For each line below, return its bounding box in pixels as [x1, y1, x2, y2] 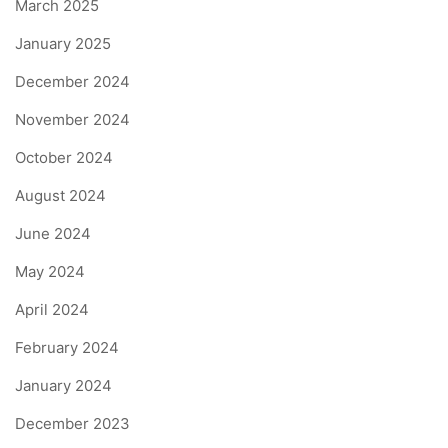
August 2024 [15, 186, 106, 206]
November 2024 [15, 110, 130, 130]
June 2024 [15, 224, 91, 244]
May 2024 [15, 262, 85, 282]
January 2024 [15, 376, 112, 396]
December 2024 [15, 72, 130, 92]
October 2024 [15, 148, 113, 168]
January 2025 [15, 34, 111, 54]
